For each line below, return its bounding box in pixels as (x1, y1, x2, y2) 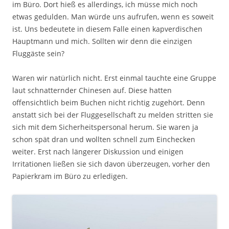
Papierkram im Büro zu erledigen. (12, 171, 128, 181)
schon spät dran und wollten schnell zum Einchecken (12, 134, 195, 144)
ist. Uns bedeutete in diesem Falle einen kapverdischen (12, 24, 202, 34)
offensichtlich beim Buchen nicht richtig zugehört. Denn (12, 97, 205, 107)
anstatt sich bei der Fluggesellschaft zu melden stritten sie (12, 109, 213, 120)
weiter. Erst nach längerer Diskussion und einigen (12, 146, 184, 156)
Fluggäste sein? (12, 48, 64, 58)
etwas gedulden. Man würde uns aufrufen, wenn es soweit (12, 11, 214, 21)
